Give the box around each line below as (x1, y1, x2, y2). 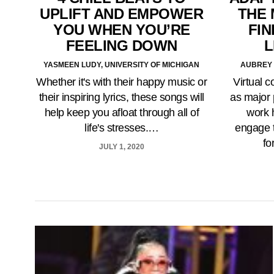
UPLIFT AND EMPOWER (40, 6, 204, 23)
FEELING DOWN (65, 37, 177, 54)
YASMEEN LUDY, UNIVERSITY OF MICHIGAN (43, 61, 200, 70)
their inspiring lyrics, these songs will (39, 91, 204, 104)
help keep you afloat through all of (44, 106, 199, 119)
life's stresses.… (84, 122, 159, 135)
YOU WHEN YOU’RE (53, 21, 190, 39)
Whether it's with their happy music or (36, 76, 207, 89)
